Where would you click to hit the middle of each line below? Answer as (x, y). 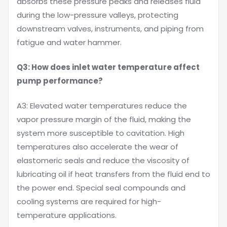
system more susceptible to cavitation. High (101, 133)
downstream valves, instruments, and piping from (110, 29)
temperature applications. (67, 215)
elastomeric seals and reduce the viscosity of (103, 160)
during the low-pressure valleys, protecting (98, 15)
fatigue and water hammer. (69, 42)
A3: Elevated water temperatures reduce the (102, 106)
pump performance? (60, 81)
